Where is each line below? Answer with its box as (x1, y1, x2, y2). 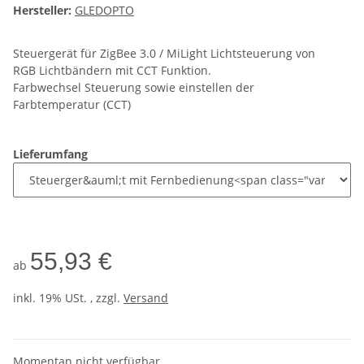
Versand (123, 290, 168, 306)
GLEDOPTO (75, 2, 134, 19)
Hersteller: (13, 2, 71, 19)
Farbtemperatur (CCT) (13, 97, 131, 113)
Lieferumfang (13, 146, 91, 162)
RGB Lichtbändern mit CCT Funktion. (13, 63, 211, 79)
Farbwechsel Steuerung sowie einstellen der (13, 80, 254, 96)
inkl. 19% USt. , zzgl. (13, 290, 123, 306)
